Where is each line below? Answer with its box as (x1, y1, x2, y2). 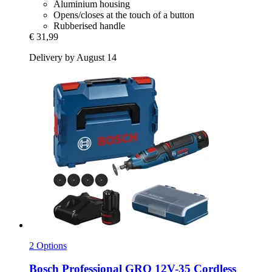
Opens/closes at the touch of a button (53, 9, 194, 20)
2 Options (29, 240, 67, 251)
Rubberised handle (53, 20, 125, 31)
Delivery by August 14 (29, 52, 117, 63)
